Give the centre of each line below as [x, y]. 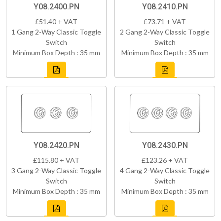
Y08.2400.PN [56, 6]
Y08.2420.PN [56, 145]
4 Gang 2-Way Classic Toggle [165, 170]
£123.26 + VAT [165, 160]
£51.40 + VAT [56, 21]
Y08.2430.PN [165, 145]
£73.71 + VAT [165, 21]
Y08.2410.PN [165, 6]
